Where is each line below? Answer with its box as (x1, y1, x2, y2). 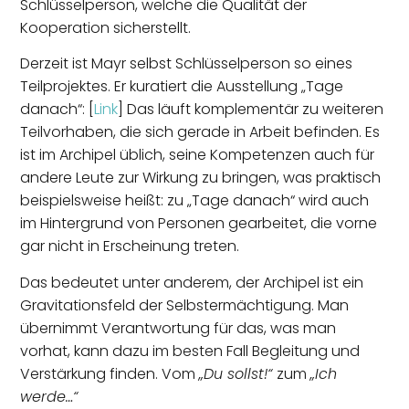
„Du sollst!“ (199, 362, 274, 384)
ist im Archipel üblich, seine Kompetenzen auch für (20, 144, 375, 166)
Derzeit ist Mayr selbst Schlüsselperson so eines (20, 53, 353, 75)
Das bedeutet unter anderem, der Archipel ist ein (20, 271, 364, 293)
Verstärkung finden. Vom (20, 362, 200, 384)
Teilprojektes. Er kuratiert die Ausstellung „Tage (20, 76, 344, 98)
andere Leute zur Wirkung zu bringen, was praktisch (20, 167, 382, 189)
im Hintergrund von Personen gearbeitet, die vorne (20, 213, 378, 235)
